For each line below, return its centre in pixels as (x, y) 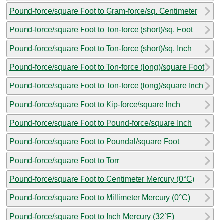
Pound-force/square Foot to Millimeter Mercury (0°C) (100, 197)
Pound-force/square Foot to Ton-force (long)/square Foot (107, 67)
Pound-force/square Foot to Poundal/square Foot (94, 141)
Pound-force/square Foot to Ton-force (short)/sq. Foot (101, 29)
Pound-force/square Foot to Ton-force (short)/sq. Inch (100, 48)
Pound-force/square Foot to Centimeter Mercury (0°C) (102, 179)
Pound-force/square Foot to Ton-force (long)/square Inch (106, 85)
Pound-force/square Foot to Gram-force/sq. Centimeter (103, 11)
